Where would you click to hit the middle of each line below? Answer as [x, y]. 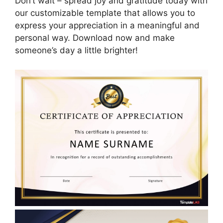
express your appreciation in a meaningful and [107, 25]
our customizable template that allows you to [105, 13]
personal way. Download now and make [95, 38]
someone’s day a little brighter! [76, 50]
